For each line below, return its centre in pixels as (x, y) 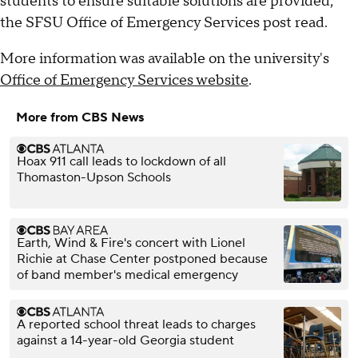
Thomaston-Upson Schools (94, 178)
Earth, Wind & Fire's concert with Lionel (131, 243)
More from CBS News (80, 118)
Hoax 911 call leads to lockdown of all (121, 162)
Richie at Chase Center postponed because (142, 259)
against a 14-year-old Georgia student (125, 341)
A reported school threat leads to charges (136, 325)
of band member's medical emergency (127, 275)
